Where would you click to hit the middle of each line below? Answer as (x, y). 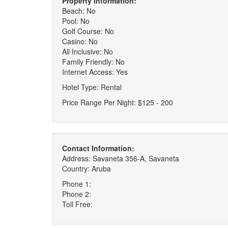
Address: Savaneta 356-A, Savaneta (121, 158)
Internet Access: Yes (95, 72)
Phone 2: (77, 194)
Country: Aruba (87, 168)
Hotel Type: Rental (92, 87)
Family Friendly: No (93, 62)
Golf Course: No (88, 31)
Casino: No (80, 41)
